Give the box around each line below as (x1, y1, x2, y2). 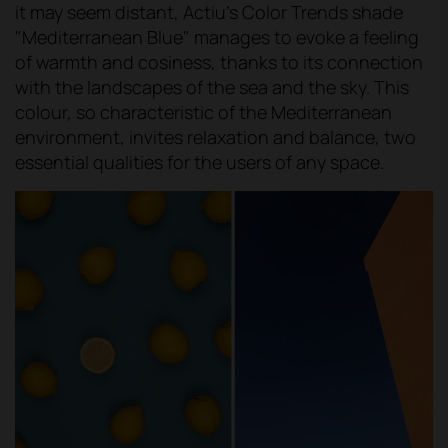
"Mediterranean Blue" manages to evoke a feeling (15, 25, 419, 50)
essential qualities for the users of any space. (15, 150, 384, 175)
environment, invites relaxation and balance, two (15, 125, 416, 150)
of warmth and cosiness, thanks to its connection (15, 50, 423, 75)
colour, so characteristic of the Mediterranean (15, 100, 392, 125)
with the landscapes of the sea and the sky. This (15, 75, 409, 100)
